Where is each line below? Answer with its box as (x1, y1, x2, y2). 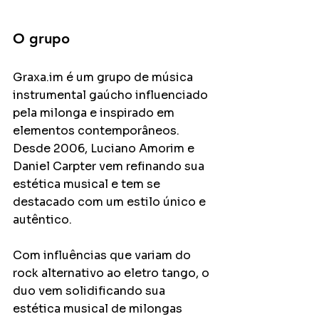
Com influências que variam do (13, 248, 194, 263)
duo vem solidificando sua (13, 283, 168, 298)
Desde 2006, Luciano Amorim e (13, 141, 197, 156)
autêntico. (13, 212, 72, 227)
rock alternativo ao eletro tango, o (13, 266, 212, 281)
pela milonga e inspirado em (13, 105, 177, 120)
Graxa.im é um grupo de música (13, 70, 196, 85)
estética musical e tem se (13, 177, 163, 192)
